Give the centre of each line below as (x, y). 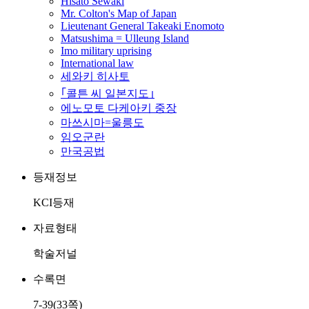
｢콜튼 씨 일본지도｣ (108, 93)
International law (97, 63)
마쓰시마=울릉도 (102, 122)
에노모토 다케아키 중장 (119, 108)
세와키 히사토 (95, 76)
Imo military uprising (106, 51)
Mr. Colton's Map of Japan (119, 13)
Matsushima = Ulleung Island (125, 38)
